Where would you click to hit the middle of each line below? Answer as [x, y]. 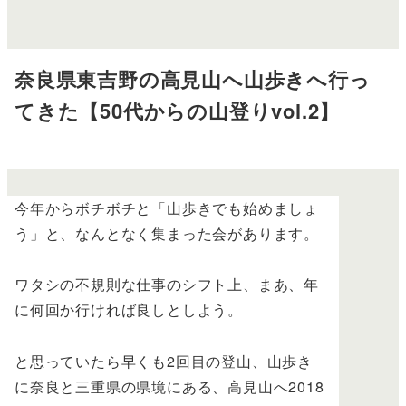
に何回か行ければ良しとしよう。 [129, 310]
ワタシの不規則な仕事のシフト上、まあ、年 [167, 285]
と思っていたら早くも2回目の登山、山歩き [164, 362]
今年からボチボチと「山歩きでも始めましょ [167, 208]
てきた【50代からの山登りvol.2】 [178, 110]
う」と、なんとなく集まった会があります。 [167, 233]
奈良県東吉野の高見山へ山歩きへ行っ [193, 78]
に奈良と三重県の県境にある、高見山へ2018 [169, 387]
